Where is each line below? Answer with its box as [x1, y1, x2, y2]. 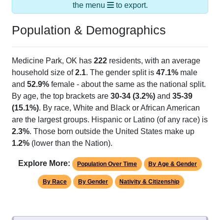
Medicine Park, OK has [12, 56, 94, 65]
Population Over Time [77, 161, 137, 168]
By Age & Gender [148, 161, 197, 168]
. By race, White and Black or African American [39, 104, 200, 112]
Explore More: [18, 159, 71, 168]
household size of [12, 68, 75, 77]
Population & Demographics [12, 23, 166, 37]
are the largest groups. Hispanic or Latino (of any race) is [12, 115, 208, 124]
